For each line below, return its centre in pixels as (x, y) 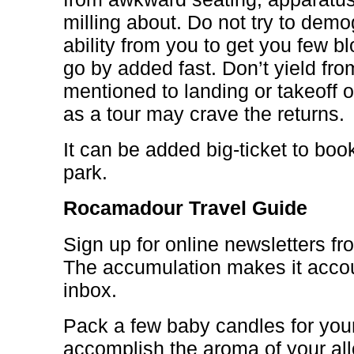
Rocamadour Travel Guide (185, 208)
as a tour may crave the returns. (204, 114)
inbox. (90, 290)
